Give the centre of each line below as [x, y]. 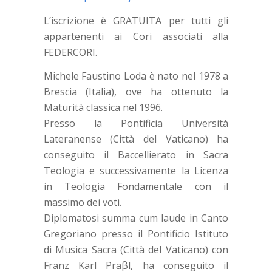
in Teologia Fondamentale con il [136, 187]
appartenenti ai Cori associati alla [136, 36]
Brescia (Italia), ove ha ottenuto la [136, 92]
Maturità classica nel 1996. [103, 108]
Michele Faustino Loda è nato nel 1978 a [136, 76]
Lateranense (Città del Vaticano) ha [136, 139]
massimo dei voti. [82, 202]
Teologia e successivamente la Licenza [136, 171]
